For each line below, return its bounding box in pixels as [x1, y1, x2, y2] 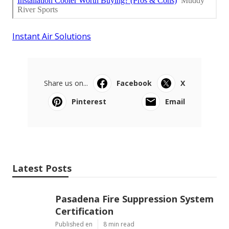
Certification [55, 205, 113, 218]
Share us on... [44, 78, 88, 88]
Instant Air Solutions [12, 31, 91, 42]
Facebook [117, 78, 152, 88]
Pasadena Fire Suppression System [55, 193, 214, 205]
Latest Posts [12, 162, 72, 175]
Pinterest [72, 97, 106, 107]
